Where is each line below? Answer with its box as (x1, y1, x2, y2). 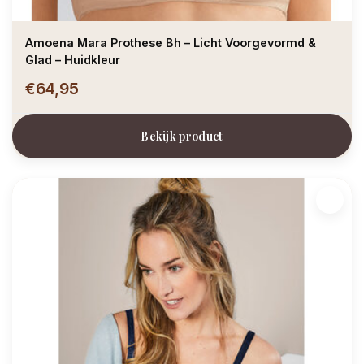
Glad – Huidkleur (25, 52, 120, 67)
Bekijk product (141, 128, 223, 144)
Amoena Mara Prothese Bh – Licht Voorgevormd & (25, 35, 316, 50)
